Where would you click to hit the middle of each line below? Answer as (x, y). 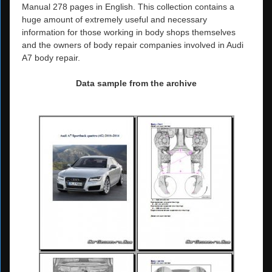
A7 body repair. (51, 57)
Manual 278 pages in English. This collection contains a (128, 6)
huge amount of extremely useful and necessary (114, 19)
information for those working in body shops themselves (129, 32)
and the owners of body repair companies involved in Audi (133, 45)
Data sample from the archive (136, 83)
